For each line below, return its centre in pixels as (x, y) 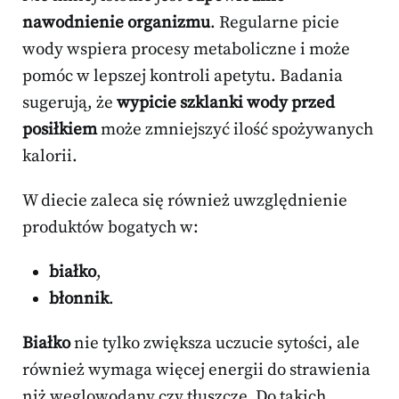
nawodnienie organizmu (116, 22)
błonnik (79, 298)
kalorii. (50, 156)
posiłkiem (60, 129)
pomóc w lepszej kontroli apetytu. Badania (183, 76)
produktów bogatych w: (110, 227)
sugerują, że (69, 102)
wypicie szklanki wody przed (226, 102)
